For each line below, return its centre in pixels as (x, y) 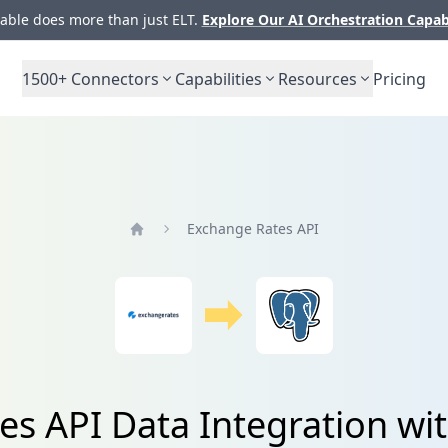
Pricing (399, 78)
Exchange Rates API (252, 228)
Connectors (113, 78)
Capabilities (218, 78)
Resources (317, 78)
